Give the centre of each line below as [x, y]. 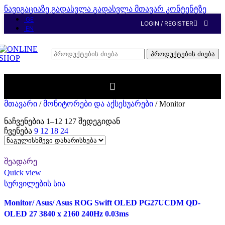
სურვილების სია [35, 184]
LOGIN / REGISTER [167, 23]
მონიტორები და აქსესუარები [99, 104]
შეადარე [21, 161]
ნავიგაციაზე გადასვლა [48, 9]
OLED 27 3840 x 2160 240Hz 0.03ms [66, 214]
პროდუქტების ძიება [183, 54]
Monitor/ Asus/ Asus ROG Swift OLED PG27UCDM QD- [102, 203]
